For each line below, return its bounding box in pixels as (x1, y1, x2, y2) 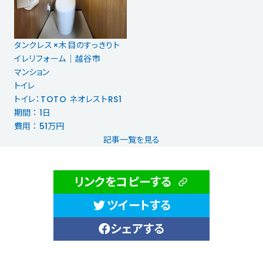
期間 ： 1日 (14, 107, 50, 119)
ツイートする (107, 197, 171, 214)
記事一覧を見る (103, 134, 160, 146)
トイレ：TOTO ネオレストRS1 (14, 93, 122, 106)
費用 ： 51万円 (14, 120, 64, 133)
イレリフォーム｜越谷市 (14, 53, 101, 65)
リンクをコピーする (74, 174, 171, 191)
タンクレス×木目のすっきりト (14, 39, 120, 52)
